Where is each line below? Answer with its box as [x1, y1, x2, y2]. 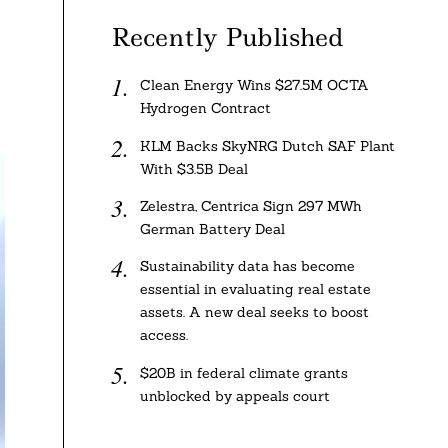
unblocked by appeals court [139, 386, 330, 405]
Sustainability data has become [139, 257, 355, 276]
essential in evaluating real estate [139, 280, 371, 299]
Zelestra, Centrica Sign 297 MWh [139, 196, 362, 215]
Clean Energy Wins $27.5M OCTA [139, 76, 369, 95]
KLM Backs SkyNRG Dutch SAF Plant [139, 136, 395, 155]
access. [139, 326, 188, 345]
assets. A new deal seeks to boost [139, 303, 369, 322]
